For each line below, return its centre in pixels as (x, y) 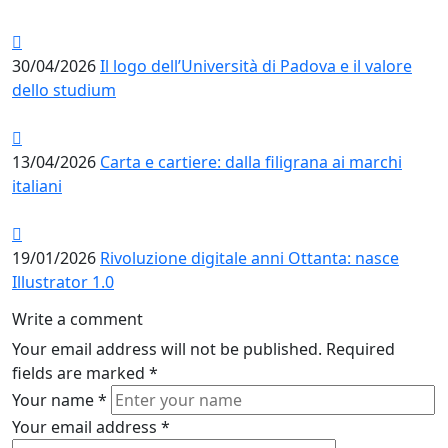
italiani (37, 185)
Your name (55, 399)
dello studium (64, 89)
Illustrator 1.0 (63, 281)
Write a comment (77, 318)
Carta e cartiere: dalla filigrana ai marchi (251, 161)
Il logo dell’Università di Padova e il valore (256, 65)
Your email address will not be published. (167, 348)
